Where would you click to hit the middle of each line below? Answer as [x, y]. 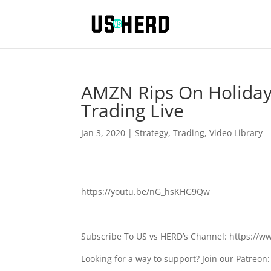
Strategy [152, 133]
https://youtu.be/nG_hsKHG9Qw [146, 191]
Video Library [236, 133]
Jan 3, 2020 [103, 133]
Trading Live [133, 110]
